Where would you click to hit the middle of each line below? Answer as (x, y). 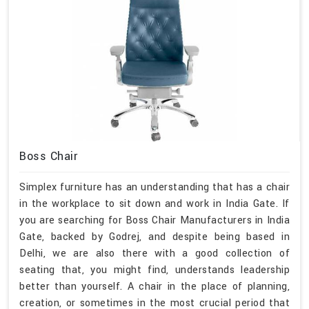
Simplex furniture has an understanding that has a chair (154, 187)
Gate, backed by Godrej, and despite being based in (154, 237)
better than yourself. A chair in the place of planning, (154, 286)
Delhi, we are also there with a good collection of (154, 253)
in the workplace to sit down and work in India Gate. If (154, 203)
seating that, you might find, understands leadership (154, 270)
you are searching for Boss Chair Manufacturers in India (154, 220)
